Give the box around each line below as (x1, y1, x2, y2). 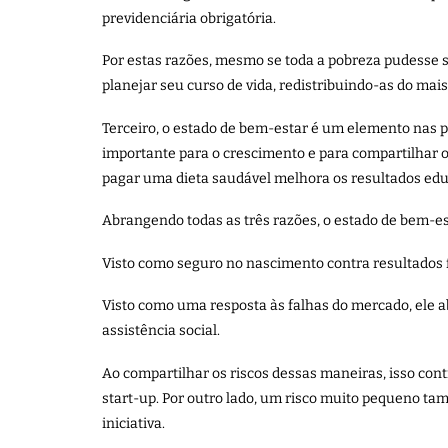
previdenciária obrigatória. (102, 9, 276, 27)
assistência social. (102, 322, 220, 339)
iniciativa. (102, 414, 165, 432)
